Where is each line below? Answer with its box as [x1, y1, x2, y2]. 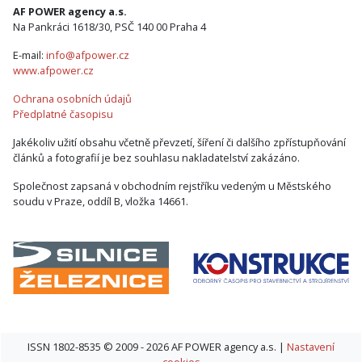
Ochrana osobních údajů [13, 91, 132, 107]
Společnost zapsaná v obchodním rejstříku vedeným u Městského [13, 179, 331, 194]
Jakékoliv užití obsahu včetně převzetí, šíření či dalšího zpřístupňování [13, 135, 346, 150]
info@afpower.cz [46, 48, 129, 63]
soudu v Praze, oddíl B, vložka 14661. [13, 194, 188, 209]
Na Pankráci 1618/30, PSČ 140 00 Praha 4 [13, 19, 206, 35]
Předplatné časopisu [13, 107, 113, 122]
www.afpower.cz [13, 63, 94, 78]
